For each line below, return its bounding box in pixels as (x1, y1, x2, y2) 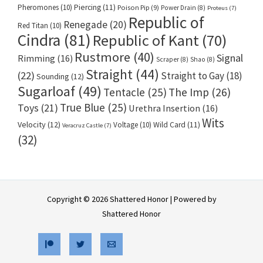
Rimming (18, 52, 55, 65)
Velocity (18, 119, 46, 130)
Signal (217, 51, 243, 65)
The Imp (168, 85, 209, 100)
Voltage (113, 120, 138, 130)
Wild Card (153, 120, 186, 130)
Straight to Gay (161, 69, 224, 83)
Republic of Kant (93, 31, 199, 50)
